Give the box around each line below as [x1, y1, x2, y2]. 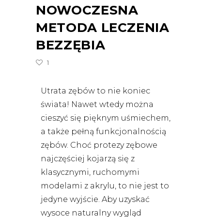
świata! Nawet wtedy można [41, 99, 154, 109]
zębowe [124, 140, 157, 150]
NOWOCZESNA [36, 2, 139, 18]
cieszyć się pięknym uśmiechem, [41, 113, 170, 123]
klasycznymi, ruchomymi [41, 167, 139, 177]
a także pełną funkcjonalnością [41, 126, 166, 136]
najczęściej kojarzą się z [41, 154, 135, 163]
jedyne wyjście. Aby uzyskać [41, 194, 150, 204]
